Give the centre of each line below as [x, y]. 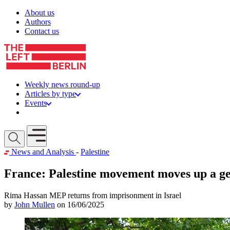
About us [40, 13]
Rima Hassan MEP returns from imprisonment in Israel [93, 195]
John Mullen [35, 204]
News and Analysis [43, 152]
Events [36, 103]
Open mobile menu [55, 130]
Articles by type [50, 94]
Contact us [42, 31]
